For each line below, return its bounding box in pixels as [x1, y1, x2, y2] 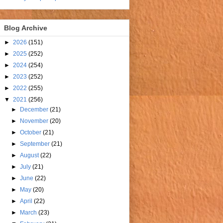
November [20, 117, 50, 125]
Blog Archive [4, 24, 47, 32]
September [20, 140, 52, 148]
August [20, 152, 41, 159]
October [20, 129, 43, 136]
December [20, 106, 50, 113]
